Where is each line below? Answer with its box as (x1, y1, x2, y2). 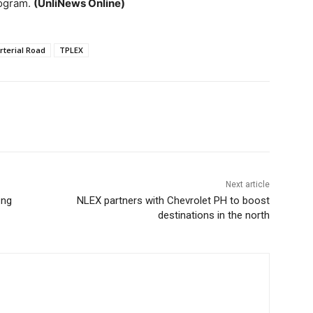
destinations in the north (157, 209, 270, 222)
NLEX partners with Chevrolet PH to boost (76, 194, 270, 208)
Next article (225, 180, 270, 190)
